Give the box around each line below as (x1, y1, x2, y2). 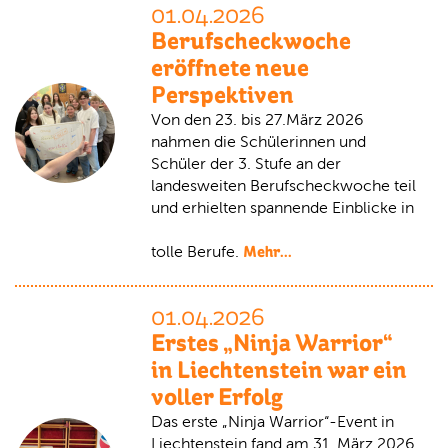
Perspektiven (151, 81, 294, 109)
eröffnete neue (151, 54, 309, 82)
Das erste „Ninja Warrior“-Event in (151, 413, 394, 430)
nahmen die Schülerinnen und (151, 133, 366, 150)
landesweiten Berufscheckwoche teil (151, 177, 416, 194)
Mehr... (243, 242, 292, 261)
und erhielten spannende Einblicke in (151, 199, 414, 216)
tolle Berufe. (151, 243, 243, 260)
